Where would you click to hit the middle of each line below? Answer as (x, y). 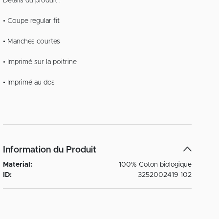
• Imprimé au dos (29, 83)
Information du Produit (50, 150)
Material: (18, 165)
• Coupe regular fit (32, 21)
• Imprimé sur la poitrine (40, 62)
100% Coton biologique (155, 165)
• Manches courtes (32, 42)
